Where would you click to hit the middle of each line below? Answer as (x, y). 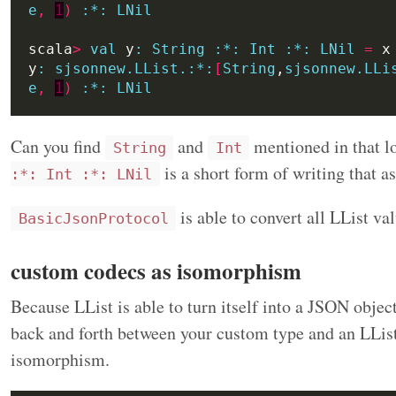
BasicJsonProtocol (93, 218)
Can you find (58, 146)
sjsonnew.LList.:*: (134, 68)
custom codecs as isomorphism (156, 270)
